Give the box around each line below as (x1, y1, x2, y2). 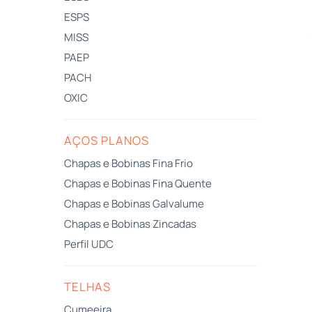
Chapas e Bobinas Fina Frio (64, 155, 193, 171)
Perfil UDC (64, 236, 114, 251)
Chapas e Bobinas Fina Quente (64, 175, 212, 191)
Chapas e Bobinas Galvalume (64, 196, 204, 211)
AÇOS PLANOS (64, 132, 149, 148)
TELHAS (64, 278, 111, 295)
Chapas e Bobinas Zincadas (64, 216, 196, 231)
